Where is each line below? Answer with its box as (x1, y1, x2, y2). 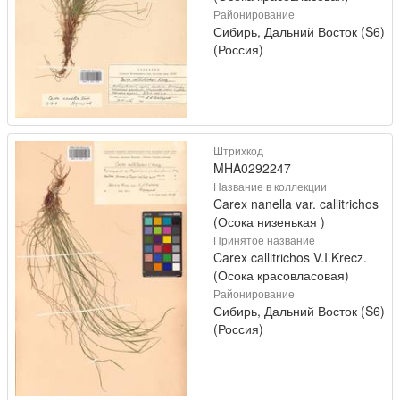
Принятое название (213, 231, 315, 247)
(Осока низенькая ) (213, 212, 325, 230)
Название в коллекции (213, 178, 327, 194)
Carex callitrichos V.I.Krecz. (213, 247, 367, 266)
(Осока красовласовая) (213, 265, 349, 284)
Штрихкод (213, 142, 263, 158)
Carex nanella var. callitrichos (213, 194, 379, 212)
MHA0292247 (213, 158, 291, 177)
